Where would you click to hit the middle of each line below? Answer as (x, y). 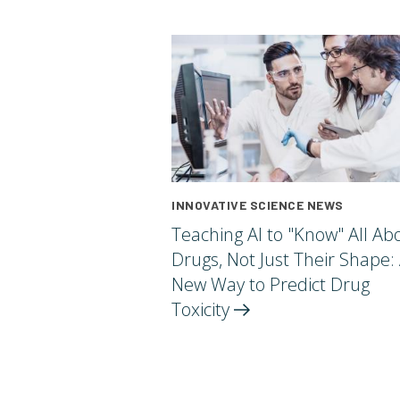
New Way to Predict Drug (271, 285)
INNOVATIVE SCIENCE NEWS (258, 205)
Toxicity (203, 310)
